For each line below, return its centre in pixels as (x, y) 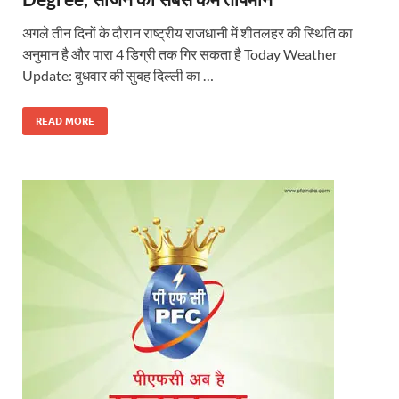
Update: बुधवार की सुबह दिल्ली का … (118, 76)
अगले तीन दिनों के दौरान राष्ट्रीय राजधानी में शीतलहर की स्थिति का (187, 33)
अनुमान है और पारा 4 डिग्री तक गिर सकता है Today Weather (180, 54)
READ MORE (65, 122)
